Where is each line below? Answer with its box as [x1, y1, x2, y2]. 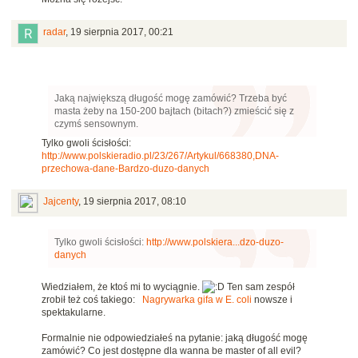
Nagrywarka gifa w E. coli [142, 294, 252, 306]
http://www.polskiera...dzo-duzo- [146, 237, 284, 249]
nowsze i [252, 294, 292, 306]
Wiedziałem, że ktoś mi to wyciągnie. [42, 281, 202, 293]
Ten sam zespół [225, 281, 295, 293]
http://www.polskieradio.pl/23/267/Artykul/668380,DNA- [42, 150, 279, 162]
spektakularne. [42, 307, 105, 319]
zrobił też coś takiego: [42, 294, 142, 306]
